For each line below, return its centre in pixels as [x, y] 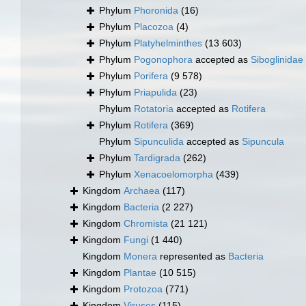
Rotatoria [154, 109]
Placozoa [154, 27]
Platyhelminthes [168, 43]
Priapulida [155, 93]
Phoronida [156, 11]
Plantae [140, 273]
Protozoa [143, 289]
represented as [193, 256]
